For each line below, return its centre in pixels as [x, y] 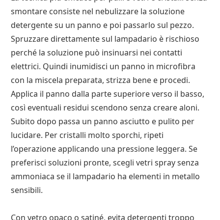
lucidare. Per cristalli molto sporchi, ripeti [87, 135]
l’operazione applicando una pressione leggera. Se [104, 149]
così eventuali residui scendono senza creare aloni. [105, 108]
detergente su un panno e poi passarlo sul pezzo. [103, 25]
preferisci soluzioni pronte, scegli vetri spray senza [105, 163]
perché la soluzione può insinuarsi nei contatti [97, 53]
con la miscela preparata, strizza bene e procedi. [101, 80]
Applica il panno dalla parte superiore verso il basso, [108, 94]
